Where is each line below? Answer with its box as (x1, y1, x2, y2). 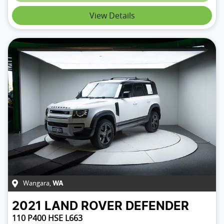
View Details (89, 10, 135, 21)
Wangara (23, 178, 49, 187)
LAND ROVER (44, 200, 122, 212)
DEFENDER (125, 200, 189, 212)
